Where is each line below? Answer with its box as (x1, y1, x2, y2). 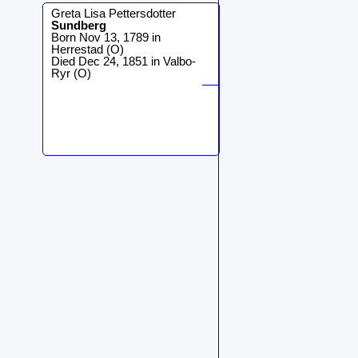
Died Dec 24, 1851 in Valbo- (51, 54, 196, 68)
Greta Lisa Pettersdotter (51, 6, 176, 20)
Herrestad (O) (51, 42, 124, 56)
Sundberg (51, 18, 106, 32)
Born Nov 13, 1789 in (51, 30, 161, 44)
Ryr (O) (51, 66, 91, 80)
